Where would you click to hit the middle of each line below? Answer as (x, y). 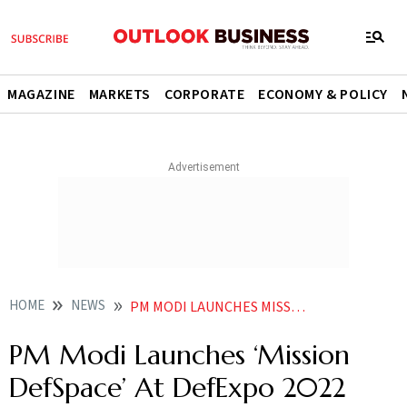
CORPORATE (205, 94)
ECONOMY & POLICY (323, 94)
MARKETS (120, 94)
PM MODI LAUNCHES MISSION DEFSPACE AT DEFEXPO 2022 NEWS (210, 307)
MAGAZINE (41, 94)
